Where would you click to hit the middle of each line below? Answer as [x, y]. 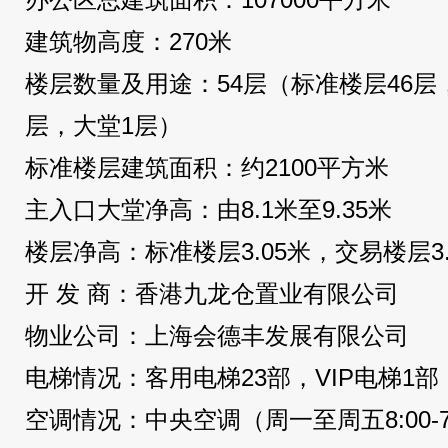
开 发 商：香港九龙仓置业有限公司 [212, 293]
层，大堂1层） [103, 125]
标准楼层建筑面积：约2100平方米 [207, 167]
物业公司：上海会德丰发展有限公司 [217, 335]
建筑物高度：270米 [128, 41]
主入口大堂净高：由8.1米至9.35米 [208, 209]
